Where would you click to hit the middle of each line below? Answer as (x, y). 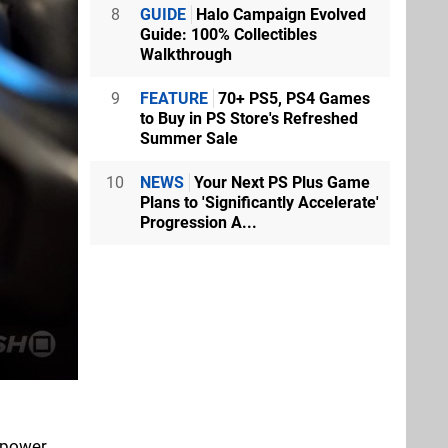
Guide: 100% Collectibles (228, 34)
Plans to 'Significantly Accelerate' (259, 202)
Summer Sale (189, 138)
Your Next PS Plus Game (280, 182)
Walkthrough (186, 54)
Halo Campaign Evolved (279, 14)
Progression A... (198, 222)
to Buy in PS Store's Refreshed (249, 118)
